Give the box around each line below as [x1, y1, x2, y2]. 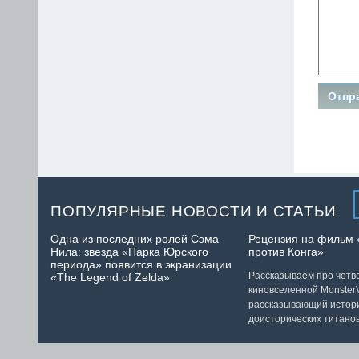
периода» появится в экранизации [50, 258, 232, 272]
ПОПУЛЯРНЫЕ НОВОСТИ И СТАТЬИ [50, 203, 337, 220]
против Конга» [248, 245, 324, 259]
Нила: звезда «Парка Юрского [50, 245, 208, 259]
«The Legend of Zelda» [50, 271, 170, 284]
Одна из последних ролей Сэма [50, 232, 219, 246]
